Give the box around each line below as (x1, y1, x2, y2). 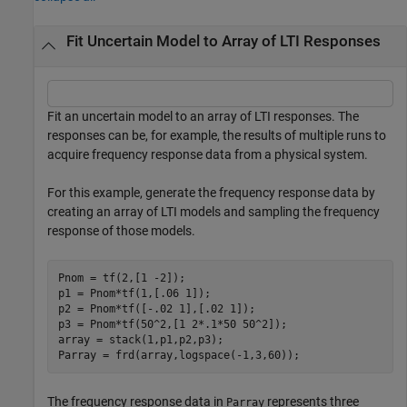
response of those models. (47, 223, 195, 239)
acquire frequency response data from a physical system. (47, 147, 368, 163)
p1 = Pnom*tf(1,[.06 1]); (57, 286, 217, 300)
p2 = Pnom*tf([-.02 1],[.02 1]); (57, 302, 262, 315)
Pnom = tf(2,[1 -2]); (57, 271, 185, 284)
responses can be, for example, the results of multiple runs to (47, 128, 386, 144)
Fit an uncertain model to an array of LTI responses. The (47, 109, 359, 124)
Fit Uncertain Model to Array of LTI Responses (65, 33, 381, 50)
